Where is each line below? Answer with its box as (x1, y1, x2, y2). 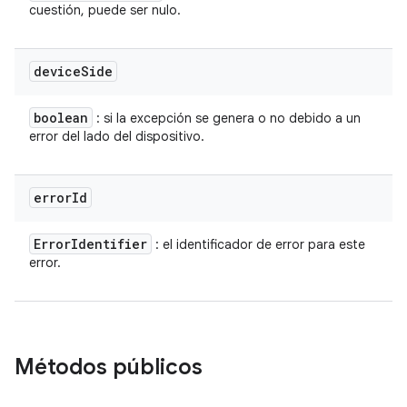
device (34, 63, 81, 80)
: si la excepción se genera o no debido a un (93, 110, 361, 126)
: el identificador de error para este (152, 236, 365, 253)
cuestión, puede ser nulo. (29, 2, 181, 18)
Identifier (71, 235, 147, 253)
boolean (34, 109, 88, 126)
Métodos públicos (15, 353, 208, 381)
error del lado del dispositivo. (29, 128, 204, 144)
